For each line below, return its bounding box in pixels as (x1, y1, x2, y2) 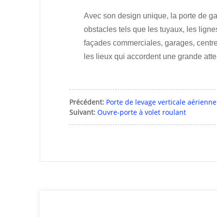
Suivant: (69, 108, 95, 117)
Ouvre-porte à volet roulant (97, 108, 186, 117)
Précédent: (69, 97, 104, 107)
